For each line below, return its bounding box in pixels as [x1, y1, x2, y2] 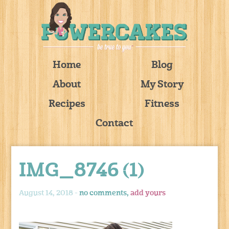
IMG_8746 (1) [19, 162, 145, 181]
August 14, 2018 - [19, 189, 80, 197]
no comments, [79, 189, 131, 197]
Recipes [48, 99, 85, 109]
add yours [130, 189, 166, 197]
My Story [140, 80, 184, 90]
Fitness [145, 99, 180, 109]
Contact [96, 119, 133, 129]
